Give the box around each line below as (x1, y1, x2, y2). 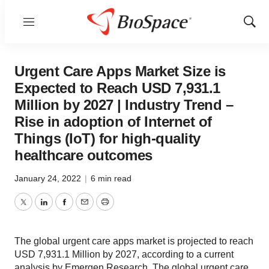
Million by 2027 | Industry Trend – (14, 97, 233, 113)
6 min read (91, 174, 131, 183)
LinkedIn (43, 204, 80, 214)
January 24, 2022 (14, 174, 83, 183)
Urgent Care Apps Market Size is (14, 63, 226, 79)
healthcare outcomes (14, 147, 153, 163)
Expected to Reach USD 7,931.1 (14, 80, 220, 96)
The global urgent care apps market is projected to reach (14, 236, 253, 246)
